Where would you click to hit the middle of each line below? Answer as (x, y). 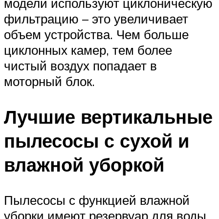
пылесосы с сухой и (97, 141)
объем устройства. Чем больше (96, 34)
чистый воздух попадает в (80, 66)
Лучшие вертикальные (108, 117)
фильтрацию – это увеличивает (96, 19)
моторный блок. (49, 81)
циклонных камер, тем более (88, 50)
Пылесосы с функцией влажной (97, 200)
